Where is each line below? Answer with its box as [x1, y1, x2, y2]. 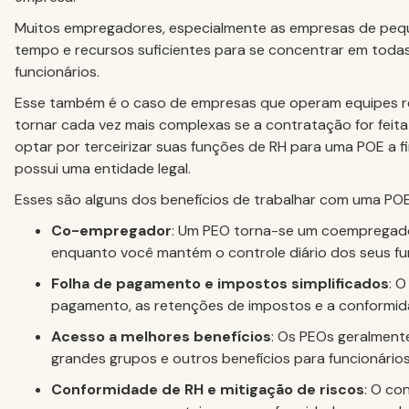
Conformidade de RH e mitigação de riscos [51, 380, 364, 400]
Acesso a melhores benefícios [51, 327, 271, 347]
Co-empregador [51, 221, 172, 241]
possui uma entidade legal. [15, 159, 191, 179]
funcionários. [15, 62, 103, 82]
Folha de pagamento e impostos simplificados [51, 274, 389, 294]
